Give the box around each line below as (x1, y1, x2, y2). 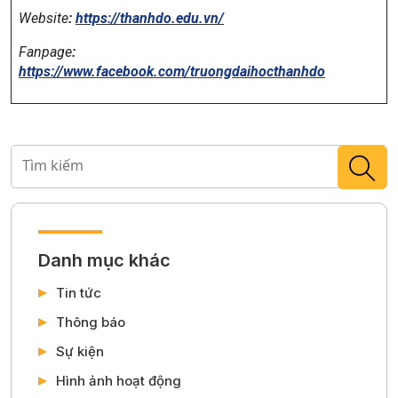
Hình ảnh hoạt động (55, 371, 181, 389)
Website (19, 10, 68, 28)
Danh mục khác (37, 249, 171, 271)
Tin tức (55, 283, 101, 301)
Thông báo (55, 313, 125, 330)
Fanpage (19, 44, 72, 61)
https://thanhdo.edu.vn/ (76, 10, 224, 28)
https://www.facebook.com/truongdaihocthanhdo (19, 63, 325, 81)
